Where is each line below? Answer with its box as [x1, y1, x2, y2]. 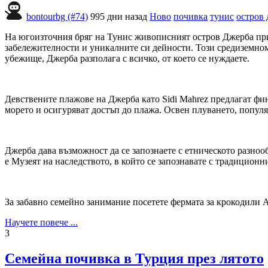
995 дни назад [90, 11, 147, 22]
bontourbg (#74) [26, 11, 88, 22]
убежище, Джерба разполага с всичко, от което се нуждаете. [5, 53, 249, 63]
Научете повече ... [5, 217, 78, 227]
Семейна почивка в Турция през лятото [5, 250, 264, 266]
